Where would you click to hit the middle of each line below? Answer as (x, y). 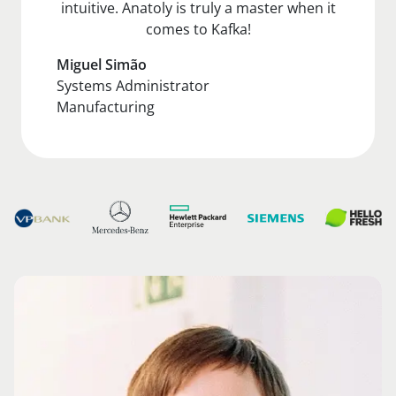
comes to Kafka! (198, 29)
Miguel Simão (102, 64)
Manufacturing (106, 107)
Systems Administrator (133, 85)
